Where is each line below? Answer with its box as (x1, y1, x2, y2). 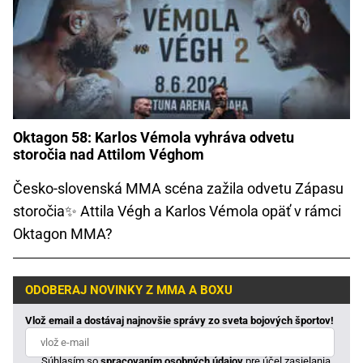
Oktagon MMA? (13, 224, 113, 242)
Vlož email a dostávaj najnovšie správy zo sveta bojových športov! (25, 314, 334, 327)
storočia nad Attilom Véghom (13, 146, 204, 164)
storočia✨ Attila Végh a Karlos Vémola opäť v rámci (13, 202, 341, 220)
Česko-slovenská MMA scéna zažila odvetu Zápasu (13, 179, 344, 197)
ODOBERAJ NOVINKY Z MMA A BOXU (25, 283, 233, 297)
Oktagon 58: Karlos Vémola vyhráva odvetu (13, 129, 294, 147)
